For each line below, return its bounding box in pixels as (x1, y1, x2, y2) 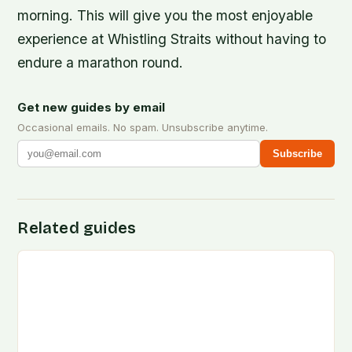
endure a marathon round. (17, 54, 184, 71)
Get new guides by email (17, 100, 166, 115)
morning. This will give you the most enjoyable (17, 7, 313, 24)
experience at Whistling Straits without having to (17, 31, 327, 48)
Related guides (17, 218, 137, 238)
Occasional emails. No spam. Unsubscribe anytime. (17, 121, 269, 134)
